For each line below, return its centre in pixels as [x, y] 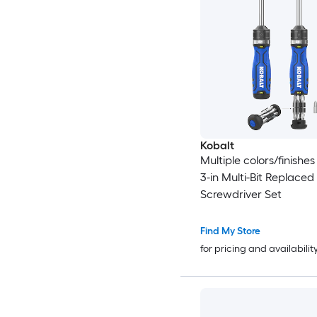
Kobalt [217, 145]
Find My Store [230, 231]
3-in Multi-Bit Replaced [257, 177]
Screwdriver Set [241, 194]
